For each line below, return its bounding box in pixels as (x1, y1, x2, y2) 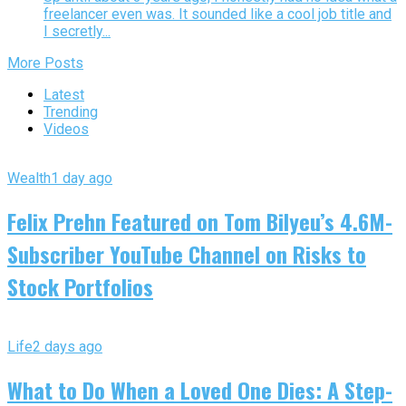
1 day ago (51, 169, 112, 188)
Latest (43, 86, 84, 104)
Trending (43, 103, 98, 121)
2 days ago (33, 337, 102, 355)
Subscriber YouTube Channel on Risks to (7, 237, 366, 270)
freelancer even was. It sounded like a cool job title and (43, 5, 391, 24)
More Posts (7, 54, 83, 72)
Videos (43, 121, 89, 139)
